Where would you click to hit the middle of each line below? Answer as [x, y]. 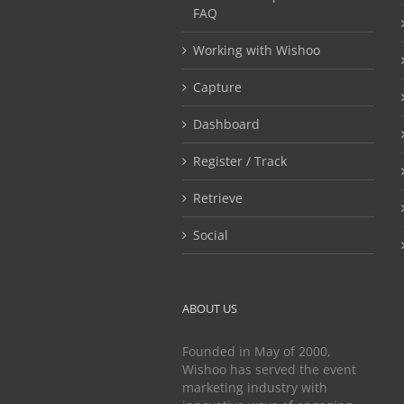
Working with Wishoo [257, 50]
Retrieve [218, 197]
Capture [217, 87]
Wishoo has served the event [269, 369]
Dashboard [226, 124]
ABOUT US [210, 308]
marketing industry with [255, 387]
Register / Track [240, 161]
